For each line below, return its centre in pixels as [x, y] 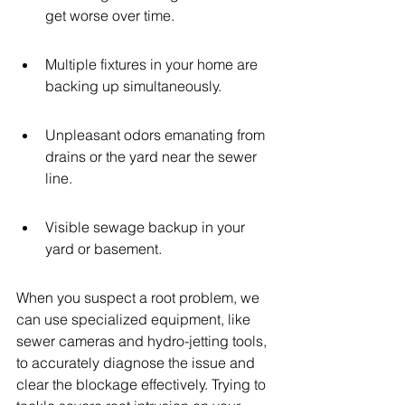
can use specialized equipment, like [135, 319]
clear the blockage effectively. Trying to [143, 384]
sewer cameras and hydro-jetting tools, [143, 341]
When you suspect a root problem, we [140, 297]
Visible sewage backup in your [147, 227]
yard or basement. [104, 249]
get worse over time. [110, 15]
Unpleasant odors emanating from [157, 135]
